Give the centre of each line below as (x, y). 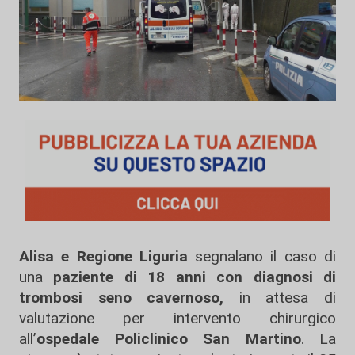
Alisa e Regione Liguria (103, 256)
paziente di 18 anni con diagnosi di (195, 277)
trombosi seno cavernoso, (122, 298)
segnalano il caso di (262, 256)
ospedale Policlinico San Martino (169, 339)
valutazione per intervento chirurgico (177, 318)
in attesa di (280, 298)
